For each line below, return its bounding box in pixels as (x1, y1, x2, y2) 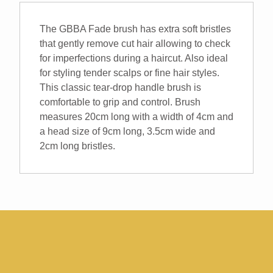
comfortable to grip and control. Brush (40, 96, 200, 107)
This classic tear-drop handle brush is (40, 82, 201, 93)
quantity (19, 11, 53, 22)
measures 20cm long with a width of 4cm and (40, 111, 233, 122)
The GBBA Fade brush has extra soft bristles (40, 23, 231, 34)
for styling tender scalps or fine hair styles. (40, 67, 219, 78)
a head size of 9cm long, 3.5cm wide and (40, 126, 215, 136)
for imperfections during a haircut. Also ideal (40, 52, 228, 63)
